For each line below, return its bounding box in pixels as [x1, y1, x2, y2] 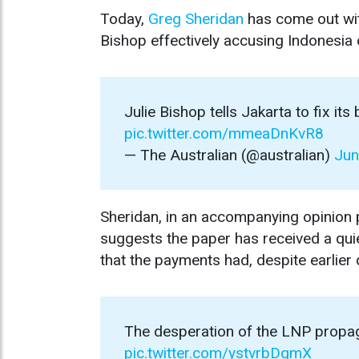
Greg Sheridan [148, 10, 244, 29]
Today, [100, 10, 148, 29]
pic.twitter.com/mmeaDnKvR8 [124, 124, 324, 143]
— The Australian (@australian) [124, 146, 334, 165]
